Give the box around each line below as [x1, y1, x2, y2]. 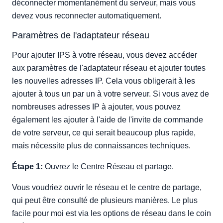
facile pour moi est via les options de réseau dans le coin [12, 209, 211, 218]
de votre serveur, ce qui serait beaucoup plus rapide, [12, 128, 196, 137]
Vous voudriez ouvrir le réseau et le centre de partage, [12, 183, 202, 192]
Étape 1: [12, 162, 43, 171]
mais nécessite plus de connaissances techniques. [12, 141, 191, 150]
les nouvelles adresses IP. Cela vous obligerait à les [12, 77, 195, 85]
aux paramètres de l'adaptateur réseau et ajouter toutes [12, 64, 206, 72]
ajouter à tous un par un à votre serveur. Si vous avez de [12, 90, 209, 98]
